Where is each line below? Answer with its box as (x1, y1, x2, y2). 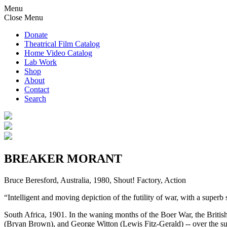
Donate (24, 30, 48, 39)
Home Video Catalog (24, 49, 92, 57)
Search (24, 94, 46, 103)
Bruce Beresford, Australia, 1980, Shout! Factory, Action (4, 175, 186, 184)
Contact (24, 85, 49, 94)
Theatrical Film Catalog (24, 40, 100, 48)
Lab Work (24, 58, 57, 66)
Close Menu (4, 13, 43, 22)
